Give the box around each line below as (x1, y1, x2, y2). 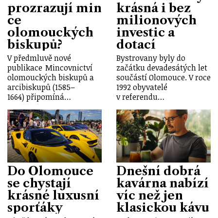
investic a (116, 25, 175, 40)
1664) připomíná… (7, 91, 71, 103)
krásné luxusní (7, 188, 99, 203)
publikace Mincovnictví (7, 62, 92, 73)
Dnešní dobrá (116, 164, 200, 179)
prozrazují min (7, 1, 102, 16)
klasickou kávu (116, 200, 209, 215)
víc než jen (116, 188, 183, 203)
